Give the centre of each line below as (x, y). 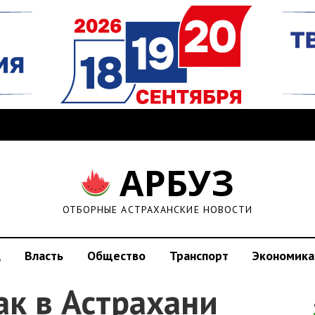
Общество (116, 256)
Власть (44, 256)
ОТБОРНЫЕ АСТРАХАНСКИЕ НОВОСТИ (157, 210)
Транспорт (199, 256)
